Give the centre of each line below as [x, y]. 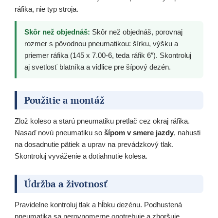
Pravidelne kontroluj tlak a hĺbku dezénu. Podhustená [98, 205]
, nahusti [187, 133]
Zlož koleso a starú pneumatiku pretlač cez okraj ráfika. [102, 121]
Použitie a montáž [64, 100]
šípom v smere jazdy [139, 133]
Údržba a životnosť [66, 184]
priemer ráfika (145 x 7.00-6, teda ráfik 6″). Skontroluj [108, 55]
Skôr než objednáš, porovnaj [136, 32]
